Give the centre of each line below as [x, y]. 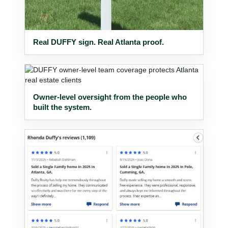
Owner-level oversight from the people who [110, 97]
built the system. [62, 107]
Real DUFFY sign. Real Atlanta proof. [98, 42]
